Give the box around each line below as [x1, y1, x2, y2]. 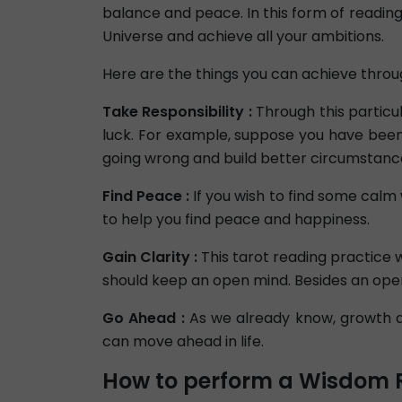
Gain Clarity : [102, 247, 198, 268]
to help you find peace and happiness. [102, 209, 370, 231]
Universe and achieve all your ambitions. [102, 26, 384, 48]
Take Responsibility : [102, 101, 252, 123]
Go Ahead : [102, 308, 185, 329]
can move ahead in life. [102, 331, 264, 353]
